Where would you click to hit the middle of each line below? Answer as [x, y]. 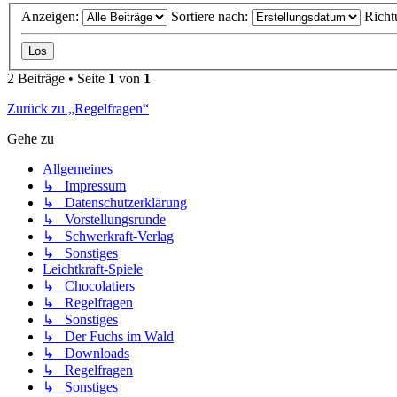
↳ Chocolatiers [89, 286]
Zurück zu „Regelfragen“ [78, 109]
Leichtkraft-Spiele [93, 269]
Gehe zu [31, 139]
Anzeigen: [52, 17]
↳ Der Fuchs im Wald [108, 337]
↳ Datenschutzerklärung [115, 203]
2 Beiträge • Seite [58, 79]
